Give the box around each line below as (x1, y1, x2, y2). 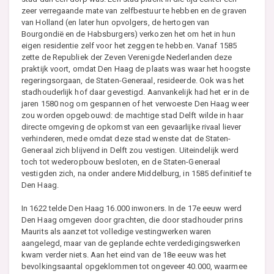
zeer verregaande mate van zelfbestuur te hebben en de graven (21, 6, 247, 15)
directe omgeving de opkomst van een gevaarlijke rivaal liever (21, 122, 242, 131)
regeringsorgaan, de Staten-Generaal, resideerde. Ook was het (21, 75, 245, 85)
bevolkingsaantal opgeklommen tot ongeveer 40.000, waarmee (21, 261, 247, 271)
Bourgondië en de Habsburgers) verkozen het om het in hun (21, 29, 235, 39)
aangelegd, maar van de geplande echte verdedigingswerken (21, 238, 240, 248)
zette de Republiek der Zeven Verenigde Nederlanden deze (21, 52, 232, 62)
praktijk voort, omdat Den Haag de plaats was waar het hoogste (21, 64, 251, 73)
